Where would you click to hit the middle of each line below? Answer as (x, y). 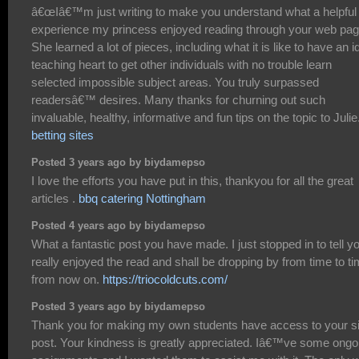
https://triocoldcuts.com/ (165, 280)
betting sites (63, 135)
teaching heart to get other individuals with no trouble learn (182, 65)
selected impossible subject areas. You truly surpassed (175, 83)
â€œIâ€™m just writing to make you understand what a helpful (194, 12)
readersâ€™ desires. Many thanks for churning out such (178, 100)
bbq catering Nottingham (142, 199)
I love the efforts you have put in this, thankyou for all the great (192, 181)
